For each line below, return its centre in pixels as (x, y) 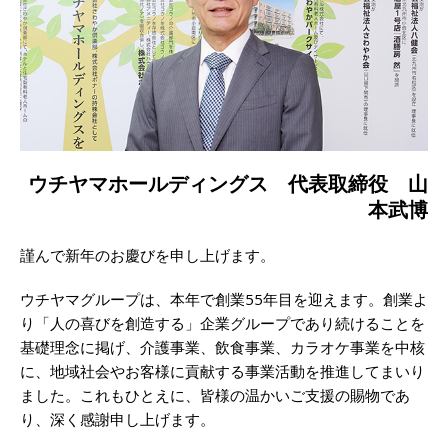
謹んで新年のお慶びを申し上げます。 (147, 255)
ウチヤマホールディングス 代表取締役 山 (228, 184)
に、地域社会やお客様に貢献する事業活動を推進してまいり (222, 371)
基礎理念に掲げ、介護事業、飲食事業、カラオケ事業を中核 (222, 347)
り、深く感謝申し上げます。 (117, 419)
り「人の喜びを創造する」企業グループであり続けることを (222, 323)
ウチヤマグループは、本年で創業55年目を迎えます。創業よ (224, 299)
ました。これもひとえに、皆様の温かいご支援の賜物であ (215, 395)
